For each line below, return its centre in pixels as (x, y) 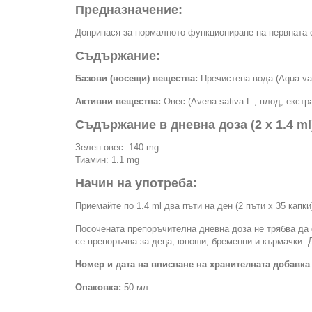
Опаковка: (98, 287)
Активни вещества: (118, 101)
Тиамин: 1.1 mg (107, 160)
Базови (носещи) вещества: (136, 78)
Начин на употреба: (136, 183)
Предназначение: (129, 10)
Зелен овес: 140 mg (117, 147)
